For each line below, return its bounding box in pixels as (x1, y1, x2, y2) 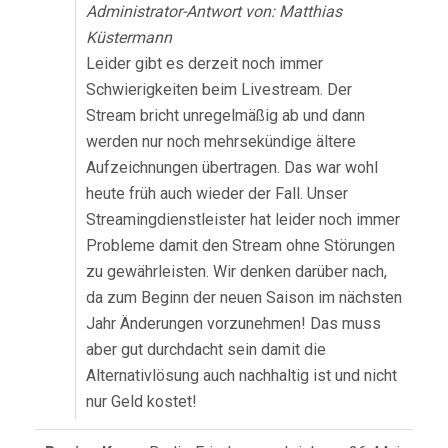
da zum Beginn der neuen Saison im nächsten (86, 288, 402, 308)
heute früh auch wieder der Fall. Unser (86, 184, 348, 204)
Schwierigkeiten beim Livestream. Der (86, 80, 352, 100)
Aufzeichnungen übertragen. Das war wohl (86, 158, 378, 178)
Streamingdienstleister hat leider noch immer (86, 210, 400, 230)
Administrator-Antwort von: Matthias (86, 2, 342, 22)
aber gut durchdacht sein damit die (86, 340, 326, 360)
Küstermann (86, 28, 172, 48)
